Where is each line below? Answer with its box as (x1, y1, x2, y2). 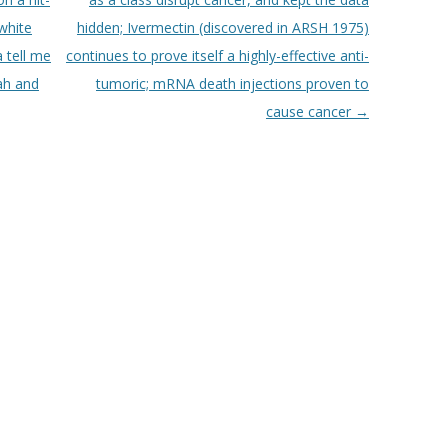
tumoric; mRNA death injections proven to (95, 74, 369, 93)
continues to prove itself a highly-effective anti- (65, 46, 369, 65)
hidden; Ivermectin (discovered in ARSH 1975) (76, 18, 369, 37)
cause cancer (265, 102, 355, 121)
